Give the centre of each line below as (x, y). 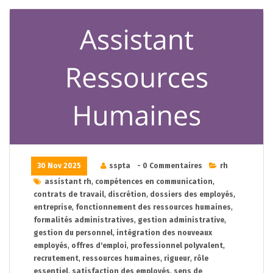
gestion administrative (181, 220)
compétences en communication (154, 181)
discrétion (127, 194)
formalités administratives (84, 220)
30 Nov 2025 (59, 165)
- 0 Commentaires (170, 165)
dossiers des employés (192, 194)
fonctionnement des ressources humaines (153, 207)
